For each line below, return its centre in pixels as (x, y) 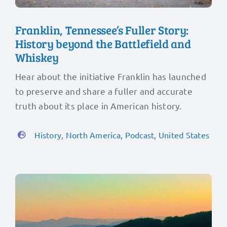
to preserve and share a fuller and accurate (104, 91)
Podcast (140, 135)
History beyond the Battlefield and (103, 43)
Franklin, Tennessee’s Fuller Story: (102, 29)
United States (184, 135)
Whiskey (37, 57)
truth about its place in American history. (98, 105)
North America (93, 135)
